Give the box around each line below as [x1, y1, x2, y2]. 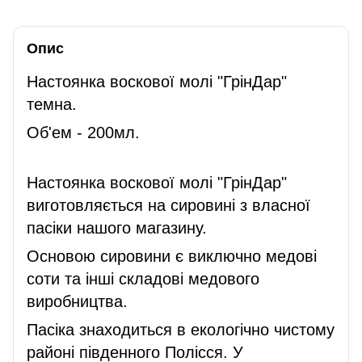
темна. [27, 95, 77, 113]
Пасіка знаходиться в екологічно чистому [27, 320, 335, 339]
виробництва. [27, 292, 128, 310]
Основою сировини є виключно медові [27, 246, 317, 265]
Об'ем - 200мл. [27, 123, 140, 141]
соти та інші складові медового [27, 269, 259, 288]
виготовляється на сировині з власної [27, 196, 310, 214]
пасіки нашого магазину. [27, 218, 207, 237]
